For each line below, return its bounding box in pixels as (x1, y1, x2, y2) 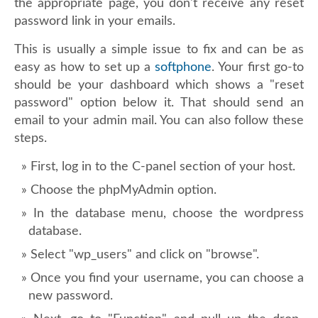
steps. (14, 132, 47, 145)
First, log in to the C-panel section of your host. (31, 160, 295, 173)
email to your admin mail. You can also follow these (14, 114, 304, 127)
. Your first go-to (212, 61, 304, 74)
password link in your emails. (14, 15, 175, 28)
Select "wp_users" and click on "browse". (31, 248, 259, 261)
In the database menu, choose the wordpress (33, 207, 305, 220)
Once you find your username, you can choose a (31, 272, 305, 285)
